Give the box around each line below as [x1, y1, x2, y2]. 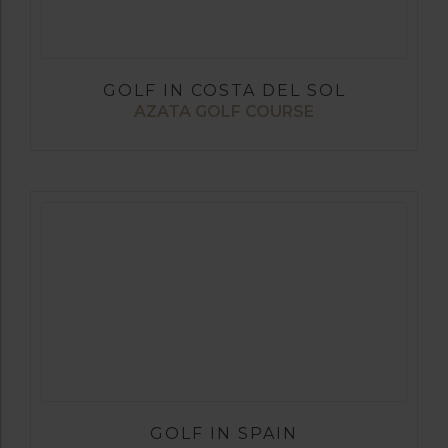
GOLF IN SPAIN [150, 423, 298, 443]
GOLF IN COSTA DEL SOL [102, 80, 346, 100]
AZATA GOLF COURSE [134, 101, 314, 121]
